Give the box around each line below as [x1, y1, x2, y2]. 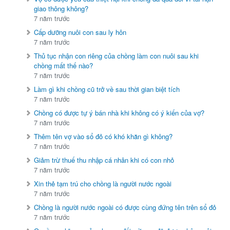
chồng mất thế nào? [34, 61, 93, 71]
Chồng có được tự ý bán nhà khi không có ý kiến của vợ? [34, 108, 205, 118]
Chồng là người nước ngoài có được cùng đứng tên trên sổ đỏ [34, 202, 217, 213]
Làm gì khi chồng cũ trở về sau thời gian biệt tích [34, 84, 180, 94]
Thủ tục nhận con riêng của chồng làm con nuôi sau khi [34, 51, 199, 61]
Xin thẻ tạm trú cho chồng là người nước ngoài [34, 179, 172, 189]
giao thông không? [34, 4, 89, 14]
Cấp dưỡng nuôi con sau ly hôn [34, 27, 127, 37]
